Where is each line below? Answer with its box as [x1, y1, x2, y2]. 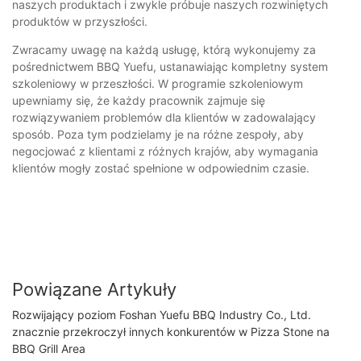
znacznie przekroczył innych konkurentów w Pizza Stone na [12, 325, 330, 339]
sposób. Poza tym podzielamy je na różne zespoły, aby [12, 127, 304, 141]
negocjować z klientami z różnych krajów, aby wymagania [12, 143, 318, 158]
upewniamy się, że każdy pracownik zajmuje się [12, 93, 265, 107]
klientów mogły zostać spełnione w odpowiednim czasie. [12, 160, 309, 175]
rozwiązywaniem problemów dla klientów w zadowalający [12, 110, 316, 124]
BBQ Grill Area [12, 342, 85, 356]
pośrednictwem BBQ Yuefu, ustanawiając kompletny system [12, 59, 328, 73]
